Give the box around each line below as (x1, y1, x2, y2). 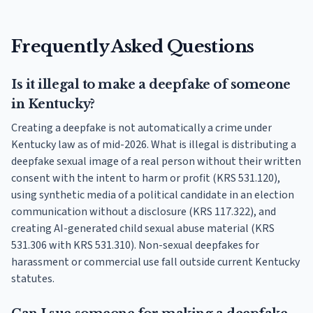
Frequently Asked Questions (11, 36, 254, 57)
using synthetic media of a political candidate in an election (11, 187, 294, 203)
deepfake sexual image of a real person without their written (11, 154, 301, 170)
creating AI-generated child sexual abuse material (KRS (11, 221, 275, 237)
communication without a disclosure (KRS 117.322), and (11, 204, 276, 220)
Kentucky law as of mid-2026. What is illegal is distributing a (11, 137, 296, 153)
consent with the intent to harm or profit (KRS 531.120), (11, 170, 280, 187)
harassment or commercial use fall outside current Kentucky (11, 254, 300, 270)
